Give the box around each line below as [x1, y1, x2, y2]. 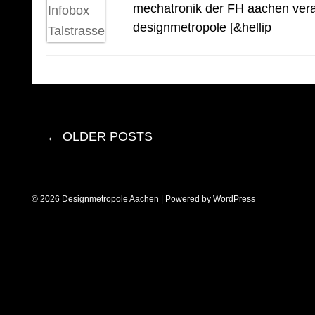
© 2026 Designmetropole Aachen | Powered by [32, 194, 213, 204]
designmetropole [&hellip [133, 20, 271, 34]
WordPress [213, 194, 255, 204]
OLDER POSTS [59, 129, 153, 143]
